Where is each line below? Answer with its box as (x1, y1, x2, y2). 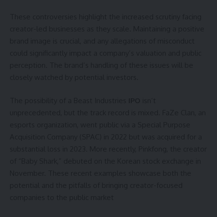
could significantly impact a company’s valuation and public (10, 48, 201, 58)
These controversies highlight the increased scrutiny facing (10, 12, 201, 22)
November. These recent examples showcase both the (10, 168, 191, 178)
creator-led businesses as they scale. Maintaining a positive (10, 24, 204, 34)
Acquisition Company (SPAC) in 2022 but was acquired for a (10, 132, 202, 141)
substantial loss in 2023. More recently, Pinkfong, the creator (10, 144, 207, 154)
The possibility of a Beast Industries (10, 95, 128, 105)
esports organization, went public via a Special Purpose (10, 120, 190, 129)
